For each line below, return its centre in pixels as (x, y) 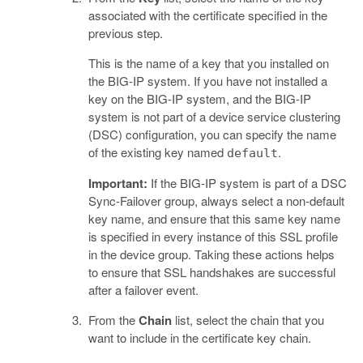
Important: (118, 184)
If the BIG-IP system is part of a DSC (247, 183)
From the (113, 320)
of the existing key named (158, 152)
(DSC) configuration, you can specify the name (212, 135)
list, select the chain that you (248, 320)
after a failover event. (143, 290)
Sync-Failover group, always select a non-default (216, 201)
